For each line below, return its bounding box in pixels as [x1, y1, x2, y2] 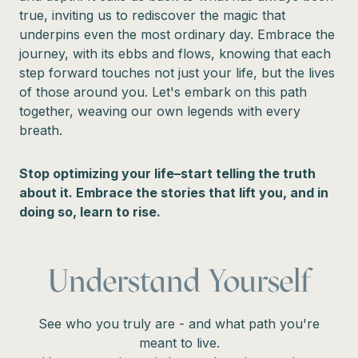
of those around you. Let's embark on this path [19, 83, 307, 100]
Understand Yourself [47, 261, 311, 300]
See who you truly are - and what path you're [38, 315, 320, 332]
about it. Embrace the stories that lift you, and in [19, 184, 328, 201]
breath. [19, 121, 62, 138]
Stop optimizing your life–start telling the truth [19, 165, 316, 181]
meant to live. [138, 334, 220, 351]
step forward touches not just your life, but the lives [19, 64, 335, 81]
